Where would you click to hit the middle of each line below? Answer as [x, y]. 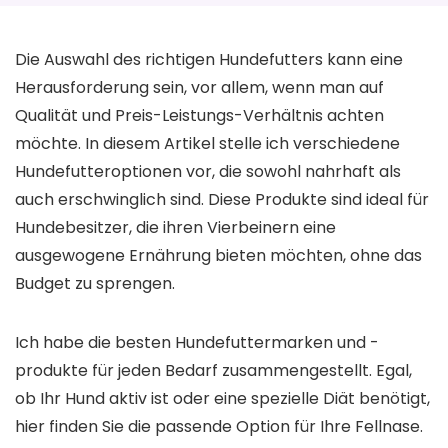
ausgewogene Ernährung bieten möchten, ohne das [218, 255]
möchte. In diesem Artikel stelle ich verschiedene [207, 143]
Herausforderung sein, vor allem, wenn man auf [199, 87]
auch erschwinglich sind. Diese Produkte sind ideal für [222, 199]
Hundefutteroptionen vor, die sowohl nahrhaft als [208, 171]
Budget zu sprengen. [95, 283]
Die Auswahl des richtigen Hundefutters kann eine [209, 59]
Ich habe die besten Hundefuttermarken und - [197, 342]
